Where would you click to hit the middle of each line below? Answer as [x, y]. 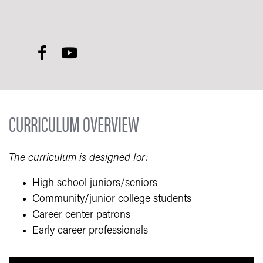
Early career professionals [90, 231]
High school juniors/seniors [95, 184]
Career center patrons [81, 215]
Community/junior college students [112, 200]
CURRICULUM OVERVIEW [74, 124]
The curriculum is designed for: [78, 159]
